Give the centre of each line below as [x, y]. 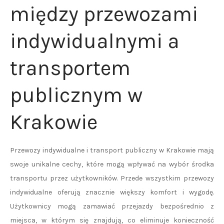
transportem [70, 68]
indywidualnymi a [95, 41]
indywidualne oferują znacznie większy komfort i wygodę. [112, 192]
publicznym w [76, 95]
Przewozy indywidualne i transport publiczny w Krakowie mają [112, 150]
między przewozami [104, 14]
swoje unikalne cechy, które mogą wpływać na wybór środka [112, 164]
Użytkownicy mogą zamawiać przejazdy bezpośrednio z [112, 206]
